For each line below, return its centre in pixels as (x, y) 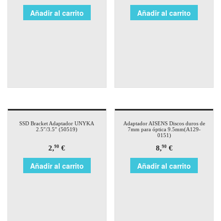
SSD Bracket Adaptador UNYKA (57, 123)
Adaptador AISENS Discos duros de (164, 123)
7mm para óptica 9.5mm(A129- (164, 129)
